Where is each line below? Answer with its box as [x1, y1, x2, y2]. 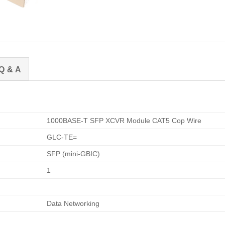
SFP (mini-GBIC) [47, 149, 100, 158]
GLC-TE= [47, 133, 77, 141]
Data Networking [47, 199, 100, 207]
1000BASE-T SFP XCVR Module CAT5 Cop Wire [47, 116, 202, 125]
